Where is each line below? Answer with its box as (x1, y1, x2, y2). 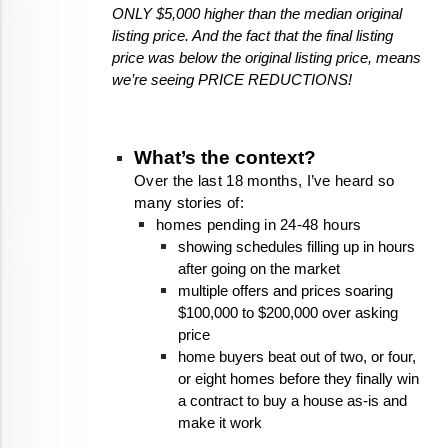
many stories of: (134, 195, 244, 212)
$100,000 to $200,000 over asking (178, 305, 398, 322)
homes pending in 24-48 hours (156, 217, 362, 234)
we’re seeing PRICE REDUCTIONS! (112, 72, 352, 89)
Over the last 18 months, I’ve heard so (134, 173, 395, 190)
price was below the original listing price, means (112, 50, 421, 67)
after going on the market (178, 261, 340, 278)
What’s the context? (134, 147, 316, 169)
